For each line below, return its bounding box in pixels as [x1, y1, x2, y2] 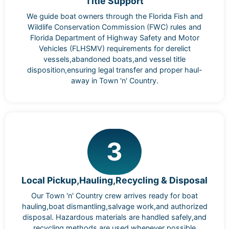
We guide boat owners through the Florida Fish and [26, 12, 203, 21]
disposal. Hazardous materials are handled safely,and [22, 212, 207, 221]
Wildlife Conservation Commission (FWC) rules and [28, 22, 201, 32]
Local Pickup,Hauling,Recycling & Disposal [21, 175, 208, 186]
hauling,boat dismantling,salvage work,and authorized [21, 201, 208, 211]
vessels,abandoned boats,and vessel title [43, 55, 186, 64]
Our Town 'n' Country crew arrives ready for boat [31, 191, 198, 200]
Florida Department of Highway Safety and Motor [30, 33, 199, 42]
